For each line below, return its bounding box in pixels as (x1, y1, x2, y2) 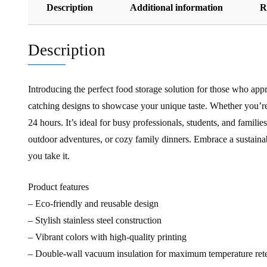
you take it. (28, 151, 70, 162)
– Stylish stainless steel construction (28, 215, 162, 226)
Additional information (130, 2, 223, 13)
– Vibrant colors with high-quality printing (28, 232, 187, 243)
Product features (28, 182, 89, 193)
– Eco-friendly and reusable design (28, 198, 159, 209)
